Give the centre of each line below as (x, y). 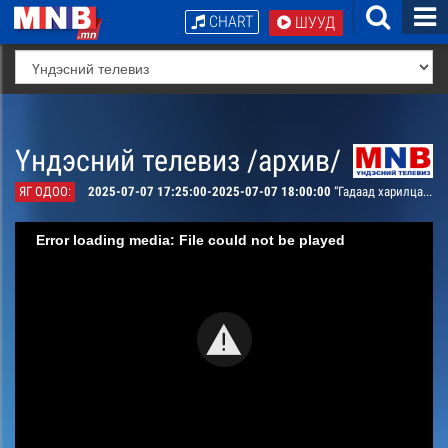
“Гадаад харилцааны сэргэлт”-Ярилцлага (378, 191)
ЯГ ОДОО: (45, 191)
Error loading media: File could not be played (190, 239)
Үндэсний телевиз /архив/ (178, 160)
